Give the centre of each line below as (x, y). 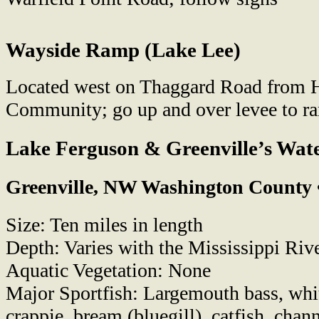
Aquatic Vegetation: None (108, 270)
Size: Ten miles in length (104, 224)
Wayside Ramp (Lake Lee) (123, 50)
